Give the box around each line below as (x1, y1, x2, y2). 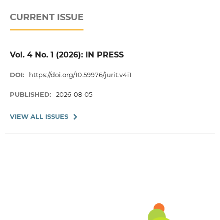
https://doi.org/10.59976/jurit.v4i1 (29, 70, 132, 79)
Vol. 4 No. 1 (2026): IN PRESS (9, 50, 124, 59)
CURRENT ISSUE (9, 11, 83, 23)
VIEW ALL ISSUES (9, 112, 68, 120)
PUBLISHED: (9, 90, 53, 98)
